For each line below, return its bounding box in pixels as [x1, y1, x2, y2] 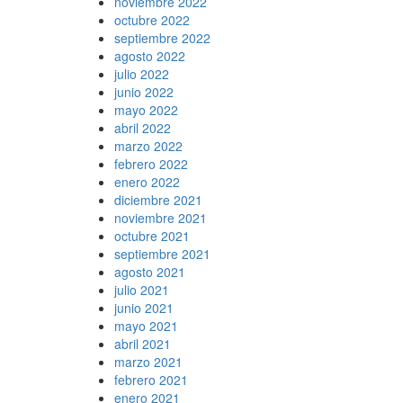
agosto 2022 [114, 46, 185, 65]
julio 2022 [114, 64, 169, 83]
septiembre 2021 [114, 244, 210, 263]
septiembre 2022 [114, 28, 210, 47]
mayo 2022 [114, 100, 178, 119]
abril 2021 [114, 334, 171, 353]
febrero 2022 [114, 154, 188, 173]
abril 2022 [114, 118, 171, 137]
